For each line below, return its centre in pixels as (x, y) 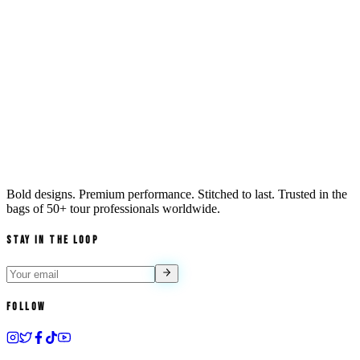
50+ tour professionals (103, 209)
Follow (26, 307)
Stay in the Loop (53, 241)
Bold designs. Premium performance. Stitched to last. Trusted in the (177, 194)
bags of (25, 209)
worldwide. (190, 209)
